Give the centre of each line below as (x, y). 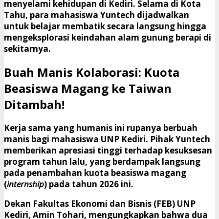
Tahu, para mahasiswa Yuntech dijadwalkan (97, 15)
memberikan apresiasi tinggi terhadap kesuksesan (108, 150)
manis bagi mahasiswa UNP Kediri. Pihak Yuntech (107, 139)
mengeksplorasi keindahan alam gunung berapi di (108, 38)
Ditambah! (34, 105)
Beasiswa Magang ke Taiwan (88, 88)
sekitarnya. (27, 49)
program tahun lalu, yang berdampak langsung (102, 161)
